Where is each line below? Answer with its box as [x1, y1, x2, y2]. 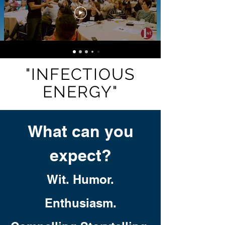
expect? [49, 146, 111, 165]
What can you [27, 122, 134, 141]
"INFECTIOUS [25, 65, 136, 83]
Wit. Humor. [47, 172, 114, 186]
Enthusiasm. [44, 196, 117, 210]
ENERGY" [43, 82, 118, 101]
